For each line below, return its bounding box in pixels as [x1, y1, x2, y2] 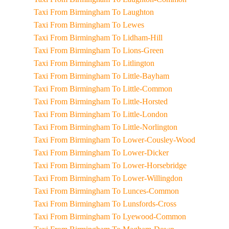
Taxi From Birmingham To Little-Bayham [111, 72, 169, 80]
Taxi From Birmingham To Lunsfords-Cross [111, 199, 176, 208]
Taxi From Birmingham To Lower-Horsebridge [111, 161, 187, 170]
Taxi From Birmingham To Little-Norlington [111, 123, 177, 131]
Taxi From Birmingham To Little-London [111, 110, 168, 119]
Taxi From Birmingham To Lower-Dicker [111, 148, 169, 157]
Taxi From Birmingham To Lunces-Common [111, 187, 179, 195]
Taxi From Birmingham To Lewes [111, 20, 144, 29]
